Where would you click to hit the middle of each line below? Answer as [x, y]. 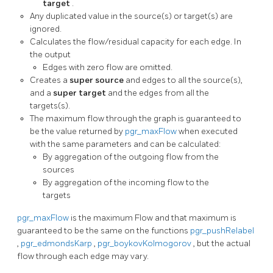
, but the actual [222, 244]
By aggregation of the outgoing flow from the [131, 157]
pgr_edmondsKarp [57, 244]
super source [97, 80]
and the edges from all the [158, 93]
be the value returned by [77, 131]
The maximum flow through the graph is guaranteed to [136, 118]
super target [80, 93]
